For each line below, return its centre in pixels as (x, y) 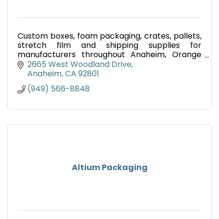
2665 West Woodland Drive (79, 64)
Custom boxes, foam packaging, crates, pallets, (109, 36)
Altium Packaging (109, 167)
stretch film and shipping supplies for (109, 45)
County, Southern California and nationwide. (101, 64)
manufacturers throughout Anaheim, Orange (109, 55)
